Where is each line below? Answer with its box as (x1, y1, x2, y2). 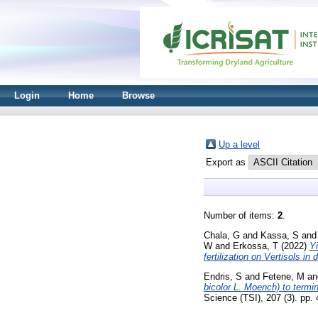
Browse (122, 90, 155, 101)
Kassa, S (261, 229, 299, 241)
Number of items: (204, 210, 278, 221)
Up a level (219, 139, 260, 150)
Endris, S (204, 270, 242, 282)
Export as (206, 157, 248, 168)
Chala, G (204, 229, 240, 241)
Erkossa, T (233, 240, 278, 251)
